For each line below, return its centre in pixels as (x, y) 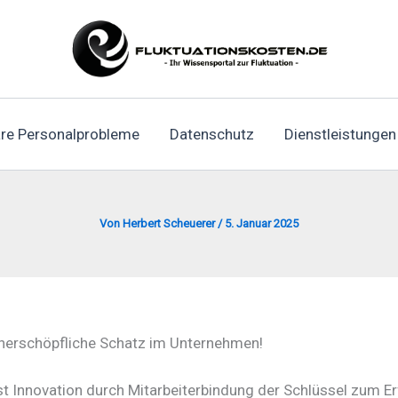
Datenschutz (211, 134)
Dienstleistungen (340, 134)
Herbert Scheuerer (170, 223)
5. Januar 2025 (262, 223)
